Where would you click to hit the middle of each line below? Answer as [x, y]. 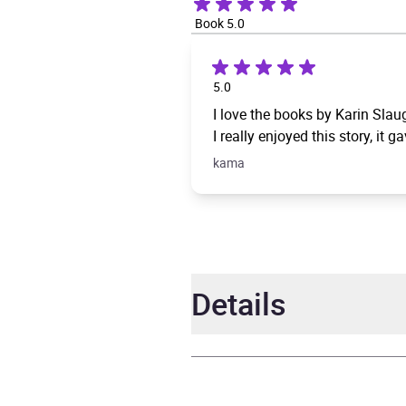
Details [239, 304]
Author [231, 372]
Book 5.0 [220, 23]
